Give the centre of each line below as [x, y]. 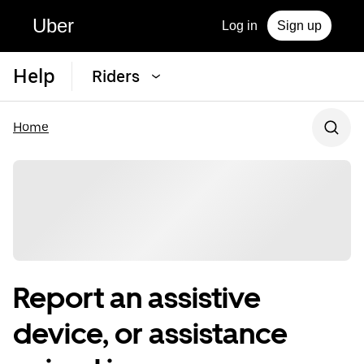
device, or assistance [150, 334]
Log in [240, 26]
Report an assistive [137, 298]
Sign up [299, 26]
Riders [116, 76]
